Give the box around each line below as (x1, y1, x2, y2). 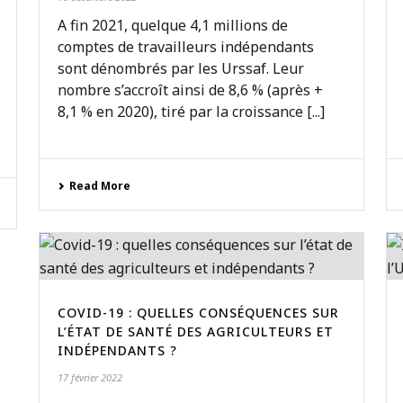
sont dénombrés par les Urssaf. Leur (57, 58, 304, 78)
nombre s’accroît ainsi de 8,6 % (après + (57, 80, 323, 100)
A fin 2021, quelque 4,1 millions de (57, 15, 288, 35)
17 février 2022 (57, 371, 122, 384)
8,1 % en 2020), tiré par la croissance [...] (57, 102, 325, 121)
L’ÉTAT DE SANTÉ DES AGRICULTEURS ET (57, 323, 334, 340)
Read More (68, 178, 130, 193)
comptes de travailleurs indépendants (57, 37, 314, 57)
